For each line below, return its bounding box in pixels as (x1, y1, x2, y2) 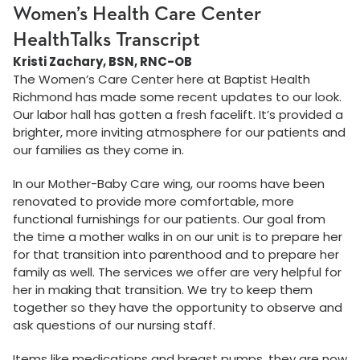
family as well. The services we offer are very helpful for (13, 264, 342, 280)
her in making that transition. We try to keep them (13, 281, 313, 298)
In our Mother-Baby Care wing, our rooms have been (13, 175, 325, 192)
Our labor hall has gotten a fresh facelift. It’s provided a (13, 106, 343, 123)
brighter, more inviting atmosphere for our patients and (13, 124, 346, 141)
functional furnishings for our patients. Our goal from (13, 211, 325, 227)
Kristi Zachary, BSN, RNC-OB (13, 53, 192, 70)
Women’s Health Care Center (13, 4, 261, 25)
